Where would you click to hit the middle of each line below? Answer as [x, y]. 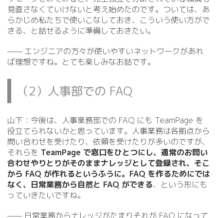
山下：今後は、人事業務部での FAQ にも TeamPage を [105, 120]
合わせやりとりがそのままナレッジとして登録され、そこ [109, 163]
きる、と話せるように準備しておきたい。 [81, 31]
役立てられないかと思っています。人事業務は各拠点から [109, 131]
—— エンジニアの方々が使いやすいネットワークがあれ [105, 51]
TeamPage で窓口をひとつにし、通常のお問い [124, 152]
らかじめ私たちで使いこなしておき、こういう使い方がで [109, 20]
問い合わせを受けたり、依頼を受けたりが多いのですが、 [109, 142]
